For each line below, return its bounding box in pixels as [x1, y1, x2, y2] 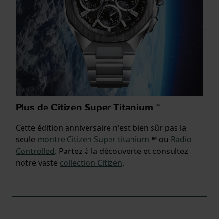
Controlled [16, 145, 55, 156]
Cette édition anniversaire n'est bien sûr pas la [16, 122, 186, 133]
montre [37, 133, 65, 145]
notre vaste [16, 157, 60, 168]
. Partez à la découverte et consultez [55, 145, 188, 156]
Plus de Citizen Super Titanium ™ [16, 99, 160, 114]
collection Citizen [60, 157, 122, 168]
